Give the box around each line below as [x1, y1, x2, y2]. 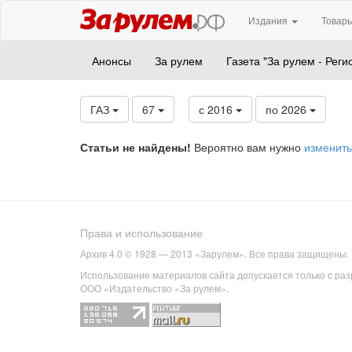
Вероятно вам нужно [191, 139, 304, 155]
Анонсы [92, 53, 131, 68]
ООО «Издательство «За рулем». [80, 281, 229, 295]
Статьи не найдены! [80, 139, 191, 155]
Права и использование [80, 225, 203, 241]
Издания [248, 13, 291, 27]
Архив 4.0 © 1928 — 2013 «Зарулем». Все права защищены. [80, 247, 349, 261]
